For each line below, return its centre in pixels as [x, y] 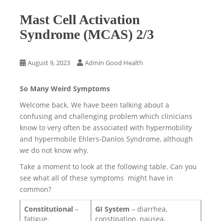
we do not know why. [54, 150]
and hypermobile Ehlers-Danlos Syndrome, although [106, 139]
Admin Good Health [114, 63]
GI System [112, 209]
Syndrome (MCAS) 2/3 [87, 34]
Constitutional [49, 209]
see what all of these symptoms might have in [96, 178]
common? [37, 189]
